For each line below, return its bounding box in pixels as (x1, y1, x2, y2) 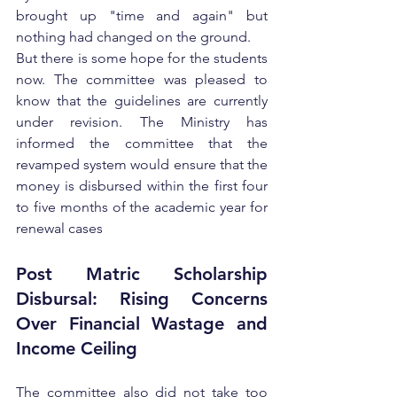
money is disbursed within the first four (16, 177, 268, 194)
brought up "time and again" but (16, 7, 268, 24)
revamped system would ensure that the (16, 156, 268, 173)
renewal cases (16, 220, 103, 237)
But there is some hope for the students (16, 50, 268, 66)
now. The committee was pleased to (16, 71, 268, 88)
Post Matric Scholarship (16, 263, 268, 284)
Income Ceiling (16, 338, 137, 359)
